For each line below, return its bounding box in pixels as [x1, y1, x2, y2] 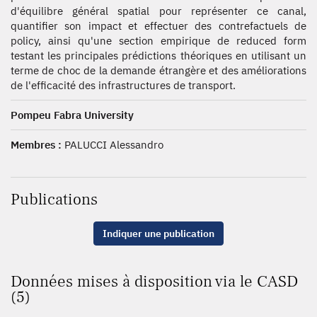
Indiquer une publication [103, 227, 214, 240]
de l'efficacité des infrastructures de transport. [11, 79, 236, 92]
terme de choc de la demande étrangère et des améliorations [11, 64, 306, 77]
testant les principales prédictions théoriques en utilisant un [11, 49, 306, 62]
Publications [11, 189, 98, 210]
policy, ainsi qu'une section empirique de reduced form [11, 34, 306, 47]
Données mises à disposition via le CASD [11, 271, 298, 292]
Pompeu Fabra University [11, 108, 134, 122]
